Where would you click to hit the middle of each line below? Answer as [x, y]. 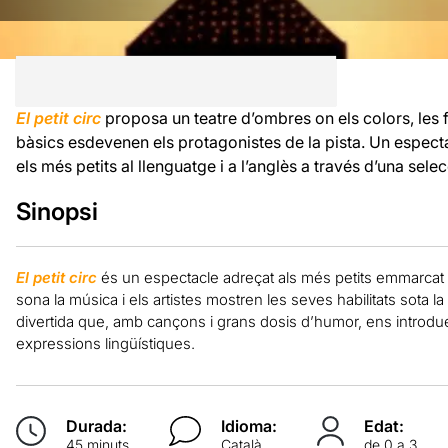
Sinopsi [56, 211]
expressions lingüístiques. [105, 343]
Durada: [96, 425]
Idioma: [249, 425]
